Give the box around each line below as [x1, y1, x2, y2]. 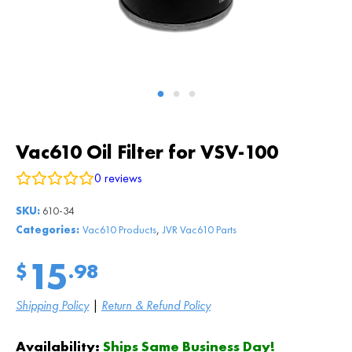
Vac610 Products [82, 222, 156, 236]
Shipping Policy [16, 296, 89, 313]
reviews [101, 170, 142, 186]
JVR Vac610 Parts [163, 222, 236, 236]
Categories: [16, 222, 79, 236]
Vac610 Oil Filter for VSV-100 [16, 139, 278, 165]
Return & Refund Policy [101, 296, 211, 313]
